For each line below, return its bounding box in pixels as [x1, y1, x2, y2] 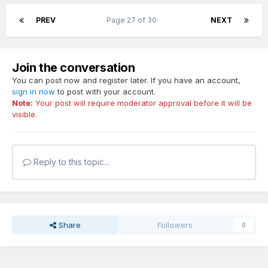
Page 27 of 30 [106, 16, 160, 25]
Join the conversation [12, 60, 135, 75]
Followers [157, 220, 193, 230]
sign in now [12, 87, 55, 97]
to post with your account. [55, 87, 156, 97]
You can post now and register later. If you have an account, [12, 75, 240, 86]
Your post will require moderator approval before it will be [33, 98, 252, 108]
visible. [12, 109, 37, 120]
